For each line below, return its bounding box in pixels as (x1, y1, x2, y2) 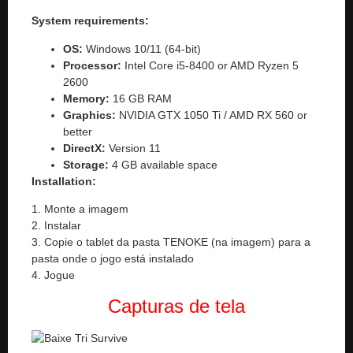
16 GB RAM (110, 91, 172, 105)
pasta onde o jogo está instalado (32, 252, 194, 266)
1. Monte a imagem (32, 203, 128, 216)
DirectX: (63, 141, 106, 154)
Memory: (63, 91, 110, 105)
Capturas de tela (108, 295, 245, 317)
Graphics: (63, 108, 116, 121)
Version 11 (106, 141, 161, 154)
